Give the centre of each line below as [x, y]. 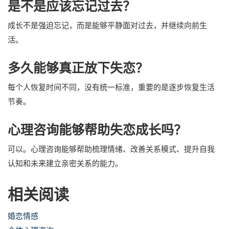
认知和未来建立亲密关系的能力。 [65, 164]
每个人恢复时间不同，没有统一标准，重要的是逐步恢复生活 [111, 87]
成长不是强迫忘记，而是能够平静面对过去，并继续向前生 [107, 26]
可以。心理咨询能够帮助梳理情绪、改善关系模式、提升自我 [111, 149]
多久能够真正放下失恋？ [78, 68]
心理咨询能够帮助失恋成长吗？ [97, 130]
